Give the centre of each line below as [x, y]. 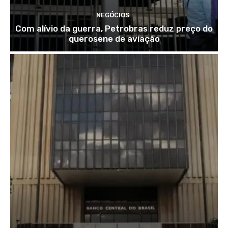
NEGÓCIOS [113, 15]
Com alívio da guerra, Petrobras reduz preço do [114, 28]
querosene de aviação [114, 38]
